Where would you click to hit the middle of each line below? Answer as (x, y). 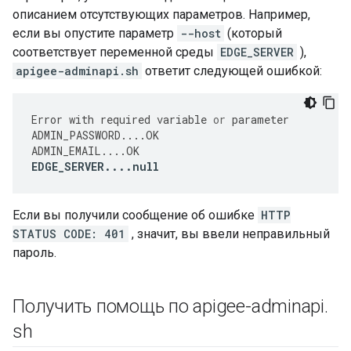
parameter (261, 119)
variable (182, 119)
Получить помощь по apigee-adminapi (168, 306)
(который (253, 33)
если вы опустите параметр (95, 33)
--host (201, 33)
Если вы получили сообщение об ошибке (135, 215)
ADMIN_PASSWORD (76, 135)
